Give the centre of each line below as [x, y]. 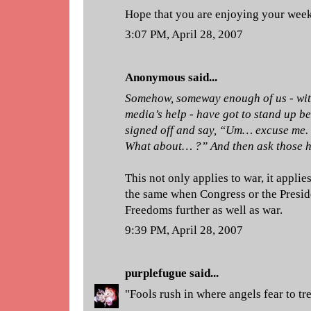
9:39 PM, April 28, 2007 [184, 230]
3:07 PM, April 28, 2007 [184, 34]
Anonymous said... [171, 77]
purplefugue [156, 273]
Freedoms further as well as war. [204, 210]
